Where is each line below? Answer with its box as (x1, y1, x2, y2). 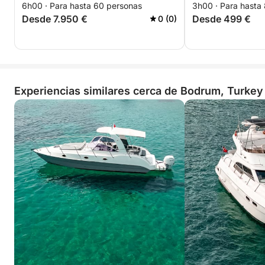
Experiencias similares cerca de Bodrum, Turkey (14, 85, 263, 97)
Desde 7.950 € (22, 13, 88, 25)
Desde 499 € (192, 13, 251, 25)
